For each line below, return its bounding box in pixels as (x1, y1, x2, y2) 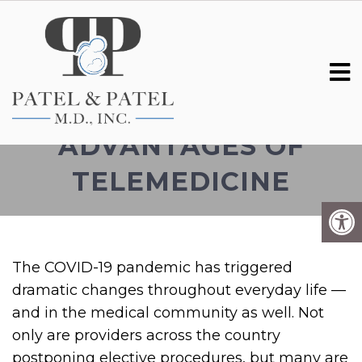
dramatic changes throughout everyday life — (12, 281, 346, 299)
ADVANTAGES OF (57, 130, 305, 162)
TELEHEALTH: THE (48, 95, 314, 126)
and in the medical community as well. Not (12, 304, 324, 322)
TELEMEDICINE (72, 166, 290, 197)
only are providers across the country (12, 326, 280, 344)
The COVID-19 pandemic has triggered (12, 259, 293, 276)
